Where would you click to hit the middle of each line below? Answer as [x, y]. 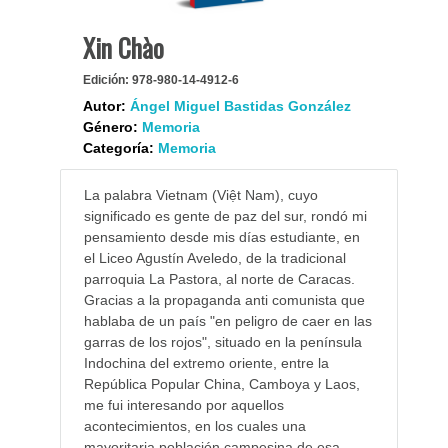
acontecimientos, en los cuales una [194, 426]
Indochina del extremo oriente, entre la [206, 363]
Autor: [104, 106]
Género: [110, 127]
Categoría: [118, 148]
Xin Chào [123, 48]
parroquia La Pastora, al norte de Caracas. [219, 279]
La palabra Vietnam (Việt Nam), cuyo [200, 195]
